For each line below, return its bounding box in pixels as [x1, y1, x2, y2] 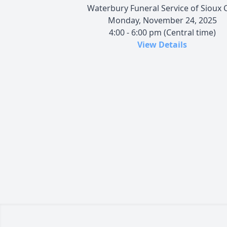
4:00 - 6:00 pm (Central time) [108, 26, 216, 38]
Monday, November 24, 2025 [107, 14, 217, 26]
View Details [137, 39, 187, 50]
